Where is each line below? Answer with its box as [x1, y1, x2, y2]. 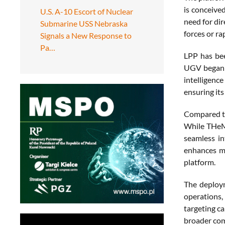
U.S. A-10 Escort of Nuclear [40, 6, 133, 16]
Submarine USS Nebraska [40, 18, 128, 28]
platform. [184, 157, 215, 167]
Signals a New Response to [40, 30, 132, 40]
